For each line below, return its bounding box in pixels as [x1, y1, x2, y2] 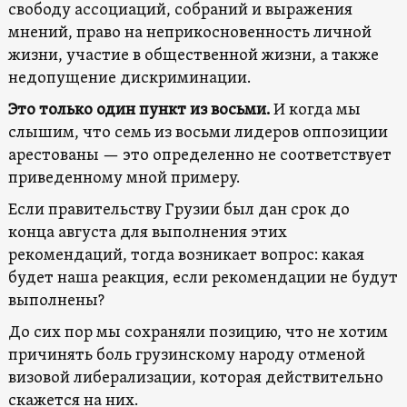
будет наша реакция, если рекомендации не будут [7, 267, 398, 289]
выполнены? [7, 290, 104, 312]
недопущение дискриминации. [7, 67, 251, 89]
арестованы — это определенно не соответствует [7, 144, 392, 166]
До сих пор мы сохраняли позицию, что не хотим [7, 322, 388, 343]
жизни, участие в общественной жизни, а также [7, 45, 379, 66]
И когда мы [269, 99, 361, 121]
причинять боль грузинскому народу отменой [7, 344, 365, 366]
